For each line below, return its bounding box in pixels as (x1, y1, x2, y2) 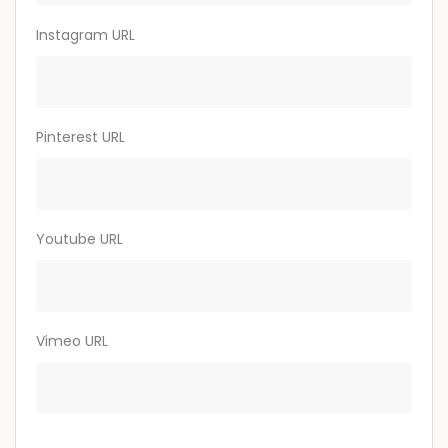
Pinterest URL (36, 127, 125, 147)
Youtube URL (36, 229, 123, 249)
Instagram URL (36, 25, 135, 45)
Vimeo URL (36, 331, 108, 351)
